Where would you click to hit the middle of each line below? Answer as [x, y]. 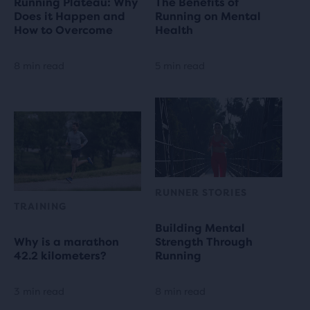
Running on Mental [208, 16]
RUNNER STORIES [201, 192]
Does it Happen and [70, 16]
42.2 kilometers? [60, 255]
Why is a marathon [66, 241]
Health [174, 30]
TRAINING [40, 206]
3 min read [39, 291]
